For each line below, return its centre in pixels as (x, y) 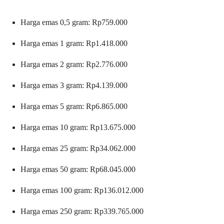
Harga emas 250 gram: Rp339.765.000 (82, 211)
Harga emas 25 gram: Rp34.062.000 (78, 148)
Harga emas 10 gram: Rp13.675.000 (78, 127)
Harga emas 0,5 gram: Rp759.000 (74, 22)
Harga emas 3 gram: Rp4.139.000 (74, 85)
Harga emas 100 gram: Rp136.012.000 (82, 190)
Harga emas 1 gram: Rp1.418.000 (74, 43)
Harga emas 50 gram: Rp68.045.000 (78, 169)
